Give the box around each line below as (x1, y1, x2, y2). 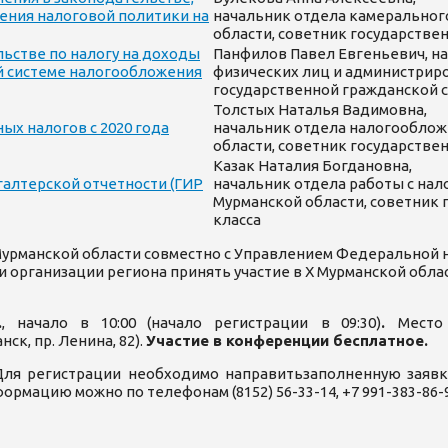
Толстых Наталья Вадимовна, (213, 101, 427, 118)
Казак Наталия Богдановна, (213, 157, 415, 174)
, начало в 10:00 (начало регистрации (2, 314, 308, 331)
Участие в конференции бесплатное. (146, 332, 428, 349)
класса (213, 211, 261, 228)
